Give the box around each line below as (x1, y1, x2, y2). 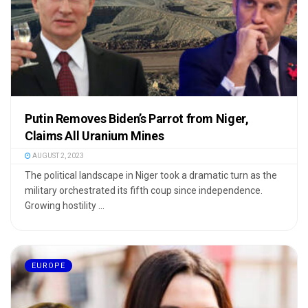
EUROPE (32, 261, 65, 270)
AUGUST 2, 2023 (31, 151, 84, 159)
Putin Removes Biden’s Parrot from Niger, (25, 111, 249, 126)
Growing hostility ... (25, 199, 104, 211)
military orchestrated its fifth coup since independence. (25, 184, 263, 196)
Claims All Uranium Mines (25, 128, 164, 143)
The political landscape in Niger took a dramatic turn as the (25, 169, 277, 181)
